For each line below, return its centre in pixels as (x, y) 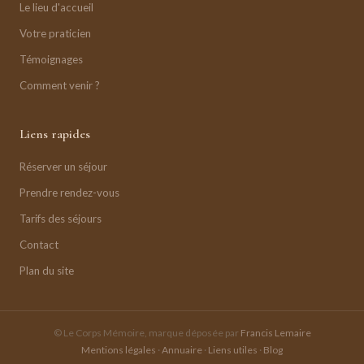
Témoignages (51, 59)
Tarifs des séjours (61, 218)
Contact (39, 244)
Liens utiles (233, 349)
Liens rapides (55, 134)
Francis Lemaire (275, 332)
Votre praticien (55, 33)
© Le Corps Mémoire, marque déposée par (147, 332)
